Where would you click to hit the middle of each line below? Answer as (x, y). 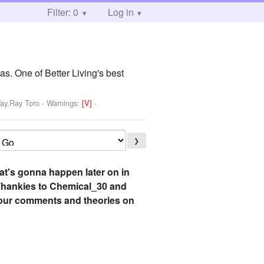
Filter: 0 (63, 12)
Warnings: (65, 103)
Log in (121, 12)
